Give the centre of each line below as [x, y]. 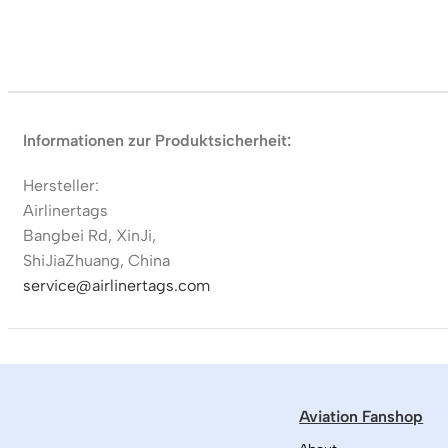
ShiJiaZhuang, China [96, 260]
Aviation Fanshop [361, 416]
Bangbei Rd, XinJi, [89, 235]
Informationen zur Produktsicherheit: [156, 140]
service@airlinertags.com [116, 285]
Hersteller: [60, 185]
